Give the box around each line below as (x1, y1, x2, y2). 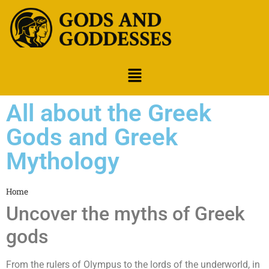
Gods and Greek (6, 122, 178, 151)
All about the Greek (6, 98, 211, 127)
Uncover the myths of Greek (6, 202, 245, 225)
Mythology (6, 147, 119, 175)
